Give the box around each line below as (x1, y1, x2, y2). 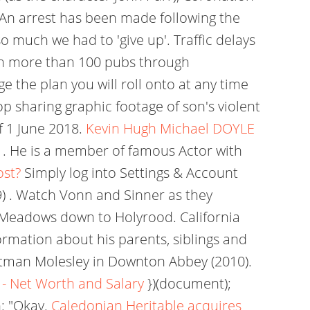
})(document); (144, 274, 231, 293)
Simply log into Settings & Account (21, 163, 238, 182)
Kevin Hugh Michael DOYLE (86, 119, 255, 138)
